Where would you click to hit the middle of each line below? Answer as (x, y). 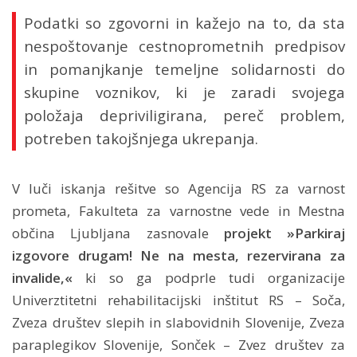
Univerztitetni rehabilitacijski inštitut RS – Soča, (178, 300)
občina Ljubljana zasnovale (118, 233)
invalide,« (42, 277)
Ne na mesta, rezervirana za (243, 255)
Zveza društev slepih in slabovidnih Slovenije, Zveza (178, 322)
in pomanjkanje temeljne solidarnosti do (184, 69)
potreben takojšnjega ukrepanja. (141, 138)
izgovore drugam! (72, 255)
